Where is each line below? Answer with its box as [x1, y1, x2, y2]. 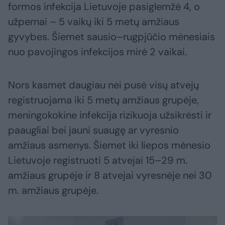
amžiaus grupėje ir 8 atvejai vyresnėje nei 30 [8, 168, 212, 182]
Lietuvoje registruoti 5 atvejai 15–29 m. [8, 153, 187, 167]
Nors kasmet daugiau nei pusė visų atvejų [8, 78, 199, 91]
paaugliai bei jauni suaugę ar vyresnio [8, 123, 179, 137]
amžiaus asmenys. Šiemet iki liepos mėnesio [8, 138, 210, 152]
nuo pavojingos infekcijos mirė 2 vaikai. [8, 45, 187, 58]
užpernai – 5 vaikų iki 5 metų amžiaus [8, 15, 179, 28]
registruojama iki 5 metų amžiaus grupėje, [8, 93, 199, 106]
